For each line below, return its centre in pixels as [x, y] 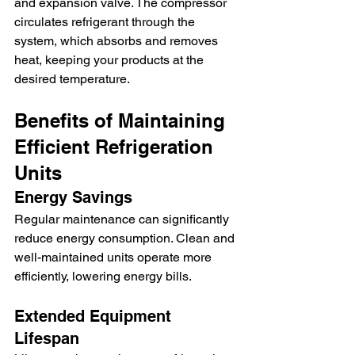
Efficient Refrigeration [116, 147]
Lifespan [47, 339]
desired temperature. [72, 79]
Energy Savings [73, 198]
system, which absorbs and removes [118, 41]
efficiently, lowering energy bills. [103, 277]
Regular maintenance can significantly [123, 219]
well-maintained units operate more [115, 258]
